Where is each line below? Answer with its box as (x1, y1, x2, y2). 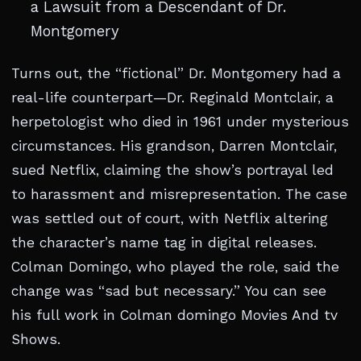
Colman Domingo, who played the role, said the (11, 259, 339, 275)
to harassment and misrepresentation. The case (11, 186, 347, 202)
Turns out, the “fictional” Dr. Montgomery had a (11, 65, 341, 81)
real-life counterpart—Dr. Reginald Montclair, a (11, 89, 334, 106)
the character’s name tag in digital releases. (11, 234, 317, 251)
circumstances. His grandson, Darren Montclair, (11, 138, 337, 154)
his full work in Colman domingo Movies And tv (11, 307, 338, 323)
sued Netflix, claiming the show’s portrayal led (11, 162, 334, 178)
